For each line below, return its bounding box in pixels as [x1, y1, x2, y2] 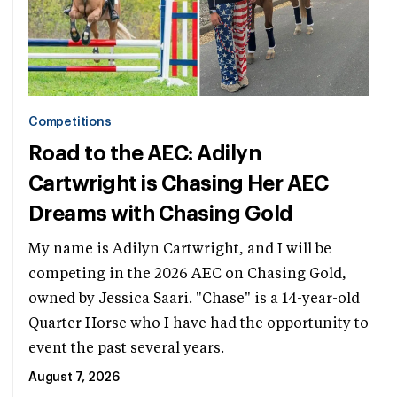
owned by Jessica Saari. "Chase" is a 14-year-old [28, 292, 360, 307]
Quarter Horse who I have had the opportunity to [28, 316, 369, 331]
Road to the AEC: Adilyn [28, 142, 261, 164]
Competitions [28, 115, 112, 128]
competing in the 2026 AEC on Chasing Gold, [28, 267, 346, 282]
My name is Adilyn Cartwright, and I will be [28, 242, 331, 257]
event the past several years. [28, 341, 224, 356]
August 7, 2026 [28, 370, 121, 384]
